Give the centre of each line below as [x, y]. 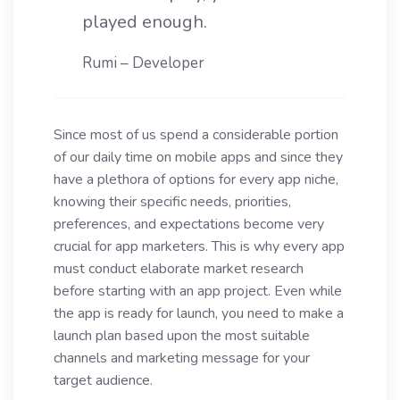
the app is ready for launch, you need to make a [199, 313]
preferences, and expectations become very [189, 224]
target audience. [103, 380]
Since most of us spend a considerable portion [196, 135]
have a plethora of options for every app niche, [196, 179]
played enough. [145, 22]
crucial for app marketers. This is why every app [199, 246]
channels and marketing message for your [182, 358]
